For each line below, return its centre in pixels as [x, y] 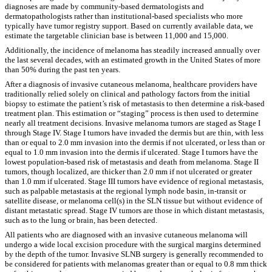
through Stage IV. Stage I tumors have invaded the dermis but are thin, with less [134, 133]
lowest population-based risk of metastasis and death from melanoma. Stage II [132, 162]
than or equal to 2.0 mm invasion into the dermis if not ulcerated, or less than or [135, 143]
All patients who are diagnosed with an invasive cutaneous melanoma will [126, 235]
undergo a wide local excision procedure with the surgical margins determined [133, 245]
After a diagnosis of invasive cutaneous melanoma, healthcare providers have [131, 84]
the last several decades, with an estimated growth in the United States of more [133, 60]
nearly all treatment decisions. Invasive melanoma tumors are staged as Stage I [133, 123]
